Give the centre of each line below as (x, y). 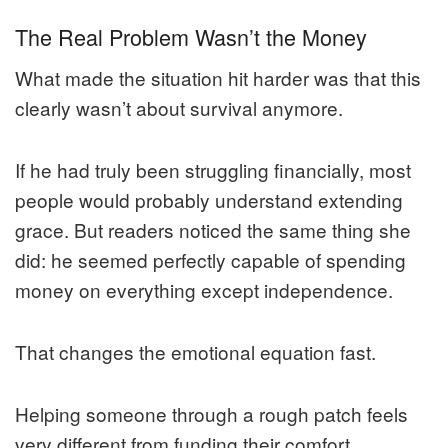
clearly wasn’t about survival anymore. (179, 108)
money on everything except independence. (204, 290)
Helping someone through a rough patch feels (211, 414)
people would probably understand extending (209, 200)
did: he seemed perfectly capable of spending (210, 260)
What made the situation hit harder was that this (218, 78)
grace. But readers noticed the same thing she (213, 230)
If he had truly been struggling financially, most (213, 170)
